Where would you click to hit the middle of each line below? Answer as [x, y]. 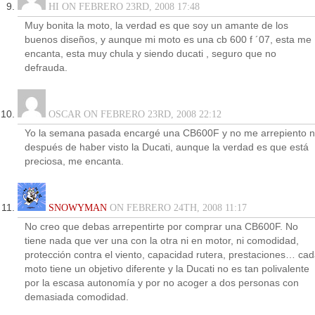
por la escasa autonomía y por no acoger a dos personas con [162, 283]
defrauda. [46, 68]
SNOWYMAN [78, 208]
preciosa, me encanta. [74, 161]
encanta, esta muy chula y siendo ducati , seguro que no [150, 54]
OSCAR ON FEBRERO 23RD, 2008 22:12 [134, 114]
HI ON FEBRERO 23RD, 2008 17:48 [123, 7]
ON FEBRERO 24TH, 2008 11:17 [177, 208]
